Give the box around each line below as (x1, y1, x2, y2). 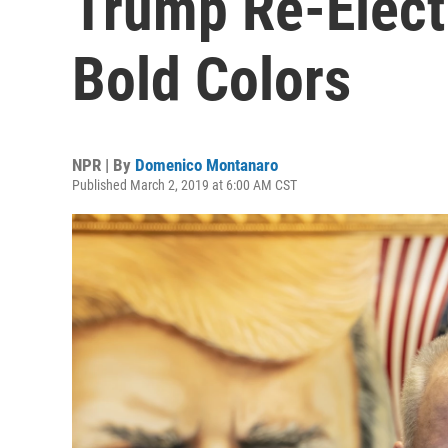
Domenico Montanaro (135, 155, 278, 175)
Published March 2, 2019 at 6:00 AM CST (72, 177, 297, 193)
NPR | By (72, 155, 135, 175)
